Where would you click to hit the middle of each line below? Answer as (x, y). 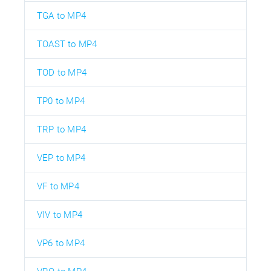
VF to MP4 (58, 186)
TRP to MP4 (61, 129)
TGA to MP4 (61, 15)
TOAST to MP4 (67, 44)
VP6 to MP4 (61, 243)
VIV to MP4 (60, 214)
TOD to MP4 (62, 72)
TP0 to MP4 (61, 101)
